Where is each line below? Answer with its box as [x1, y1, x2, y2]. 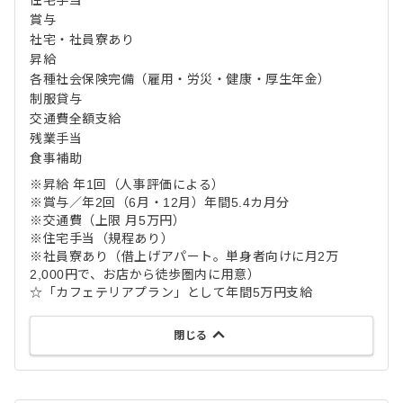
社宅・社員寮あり [30, 32, 135, 47]
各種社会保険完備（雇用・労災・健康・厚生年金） [30, 72, 331, 86]
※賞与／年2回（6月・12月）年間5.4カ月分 [30, 195, 290, 210]
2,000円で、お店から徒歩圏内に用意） [30, 267, 261, 282]
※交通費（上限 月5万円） [30, 213, 186, 228]
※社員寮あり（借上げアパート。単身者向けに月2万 [30, 249, 339, 264]
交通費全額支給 [30, 112, 121, 126]
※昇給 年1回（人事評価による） [30, 177, 225, 192]
